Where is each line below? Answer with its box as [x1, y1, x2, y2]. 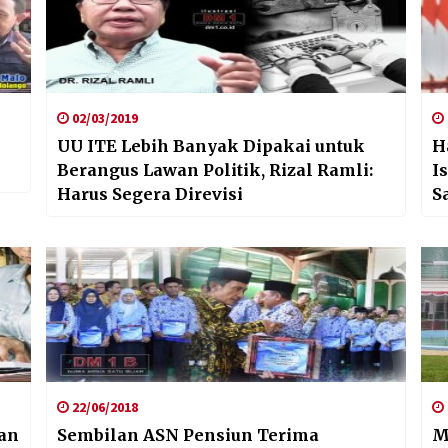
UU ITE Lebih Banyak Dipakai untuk [56, 135, 365, 156]
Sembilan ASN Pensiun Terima [56, 424, 319, 445]
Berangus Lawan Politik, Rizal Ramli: [56, 159, 373, 180]
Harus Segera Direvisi [56, 183, 243, 204]
